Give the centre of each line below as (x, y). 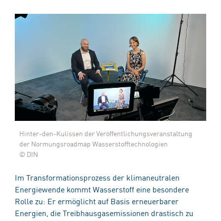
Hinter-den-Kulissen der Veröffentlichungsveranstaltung (106, 133)
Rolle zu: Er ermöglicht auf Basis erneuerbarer (97, 201)
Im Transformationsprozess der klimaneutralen (97, 177)
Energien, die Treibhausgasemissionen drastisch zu (104, 212)
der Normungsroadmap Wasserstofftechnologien (93, 143)
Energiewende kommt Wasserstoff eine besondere (102, 189)
